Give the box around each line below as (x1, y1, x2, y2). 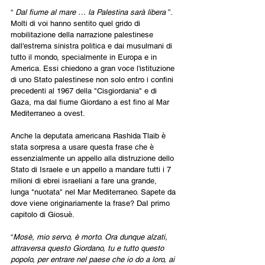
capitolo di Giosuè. (11, 209, 75, 219)
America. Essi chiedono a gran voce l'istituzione (11, 63, 177, 73)
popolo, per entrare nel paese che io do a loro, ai (11, 254, 177, 264)
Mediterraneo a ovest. (11, 108, 85, 118)
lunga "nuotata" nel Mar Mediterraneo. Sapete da (11, 187, 178, 196)
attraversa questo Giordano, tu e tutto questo (11, 243, 166, 253)
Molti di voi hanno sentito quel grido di (11, 18, 143, 28)
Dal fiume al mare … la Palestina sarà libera (15, 7, 168, 17)
